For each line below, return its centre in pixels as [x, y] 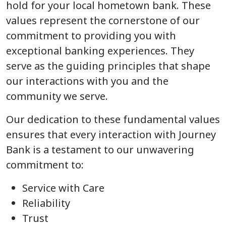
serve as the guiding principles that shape [108, 66]
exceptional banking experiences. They [100, 51]
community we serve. [57, 96]
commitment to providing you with [91, 36]
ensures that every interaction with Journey [111, 135]
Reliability [46, 203]
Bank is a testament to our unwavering [100, 150]
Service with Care [63, 188]
